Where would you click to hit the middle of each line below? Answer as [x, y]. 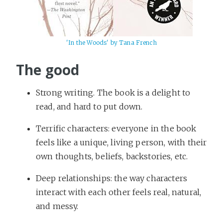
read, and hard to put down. [89, 106]
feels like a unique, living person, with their [121, 142]
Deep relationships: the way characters [112, 178]
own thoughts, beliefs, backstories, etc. [112, 156]
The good [48, 69]
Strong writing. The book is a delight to [113, 92]
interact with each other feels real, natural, [119, 192]
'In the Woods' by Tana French [111, 42]
